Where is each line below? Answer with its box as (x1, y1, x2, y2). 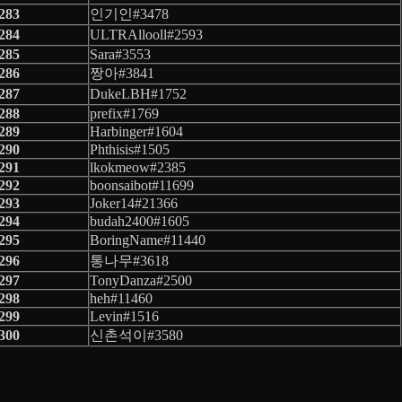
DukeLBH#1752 (90, 85, 187, 101)
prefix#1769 (90, 105, 159, 121)
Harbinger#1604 (90, 123, 183, 139)
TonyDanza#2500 (90, 272, 192, 288)
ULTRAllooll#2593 (90, 26, 203, 42)
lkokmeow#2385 (90, 159, 186, 175)
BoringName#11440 (90, 232, 205, 248)
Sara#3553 (90, 46, 151, 62)
